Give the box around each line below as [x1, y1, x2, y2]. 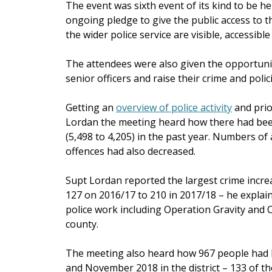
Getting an [66, 100, 116, 114]
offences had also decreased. [66, 144, 195, 158]
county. [66, 217, 98, 231]
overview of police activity [116, 100, 232, 114]
